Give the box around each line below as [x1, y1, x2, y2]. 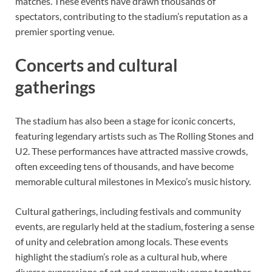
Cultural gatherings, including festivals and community [15, 205, 241, 217]
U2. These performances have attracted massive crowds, [15, 144, 248, 157]
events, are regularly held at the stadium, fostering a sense [15, 220, 254, 232]
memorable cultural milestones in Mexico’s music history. [15, 175, 251, 187]
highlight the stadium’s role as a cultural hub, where [15, 250, 227, 262]
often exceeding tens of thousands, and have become [15, 160, 234, 172]
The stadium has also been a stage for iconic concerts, [15, 114, 235, 126]
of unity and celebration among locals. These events [15, 235, 228, 247]
